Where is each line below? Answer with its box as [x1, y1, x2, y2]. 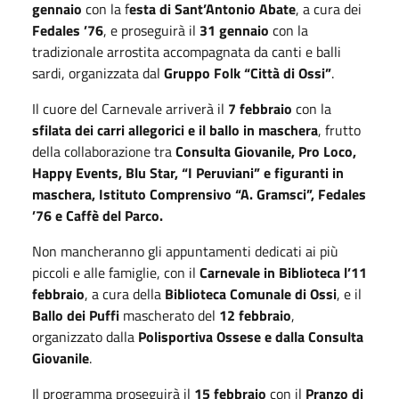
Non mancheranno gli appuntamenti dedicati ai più [32, 240, 338, 262]
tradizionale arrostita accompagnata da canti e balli [32, 41, 341, 62]
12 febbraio [219, 305, 291, 326]
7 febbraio [228, 98, 292, 119]
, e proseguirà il [103, 20, 199, 41]
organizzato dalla [32, 326, 138, 347]
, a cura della [85, 283, 165, 305]
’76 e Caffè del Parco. [32, 205, 163, 226]
